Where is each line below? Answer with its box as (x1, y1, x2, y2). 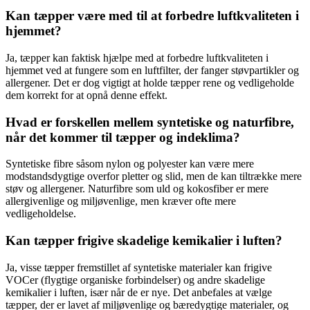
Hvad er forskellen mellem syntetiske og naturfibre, (6, 114, 294, 129)
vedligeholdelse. (6, 208, 76, 220)
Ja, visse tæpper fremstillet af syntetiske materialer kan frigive (6, 261, 272, 273)
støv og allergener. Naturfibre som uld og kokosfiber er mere (6, 183, 268, 195)
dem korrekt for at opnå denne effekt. (6, 89, 167, 101)
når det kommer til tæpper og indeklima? (6, 129, 240, 145)
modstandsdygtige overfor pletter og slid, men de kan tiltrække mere (6, 170, 302, 183)
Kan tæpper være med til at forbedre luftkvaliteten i (6, 8, 299, 24)
